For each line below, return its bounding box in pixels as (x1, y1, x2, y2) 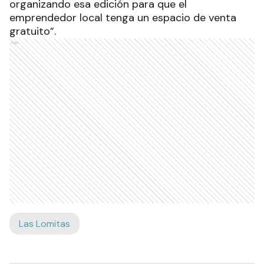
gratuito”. (9, 24, 56, 38)
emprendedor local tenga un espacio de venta (9, 10, 236, 25)
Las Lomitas (19, 217, 70, 230)
